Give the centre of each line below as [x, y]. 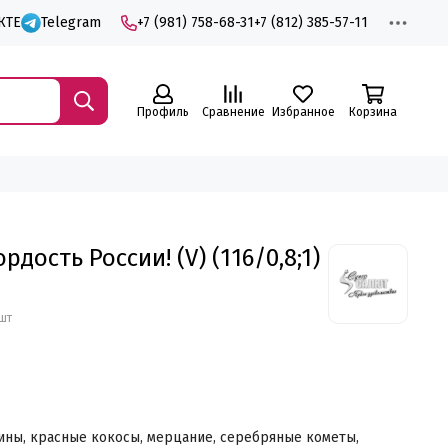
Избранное [303, 112]
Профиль [163, 112]
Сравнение [233, 112]
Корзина [373, 112]
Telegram [71, 22]
